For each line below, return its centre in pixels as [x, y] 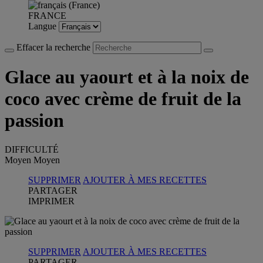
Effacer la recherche [55, 47]
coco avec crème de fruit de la [123, 99]
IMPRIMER [51, 201]
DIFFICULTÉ [32, 149]
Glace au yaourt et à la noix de [127, 77]
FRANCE [47, 16]
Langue [43, 26]
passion [34, 121]
